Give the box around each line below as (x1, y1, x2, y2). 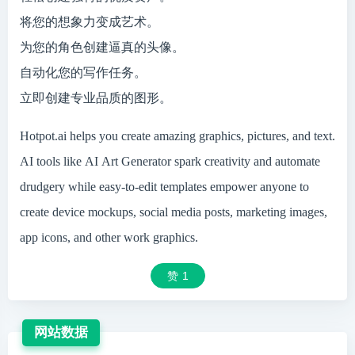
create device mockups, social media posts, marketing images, (20, 205, 327, 219)
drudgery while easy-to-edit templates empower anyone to (20, 180, 309, 193)
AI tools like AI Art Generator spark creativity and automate (20, 155, 320, 168)
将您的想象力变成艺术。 (20, 15, 159, 29)
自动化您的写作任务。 (20, 66, 147, 79)
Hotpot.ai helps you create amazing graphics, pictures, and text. (20, 129, 335, 143)
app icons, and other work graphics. (20, 231, 198, 244)
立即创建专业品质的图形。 (20, 91, 172, 105)
